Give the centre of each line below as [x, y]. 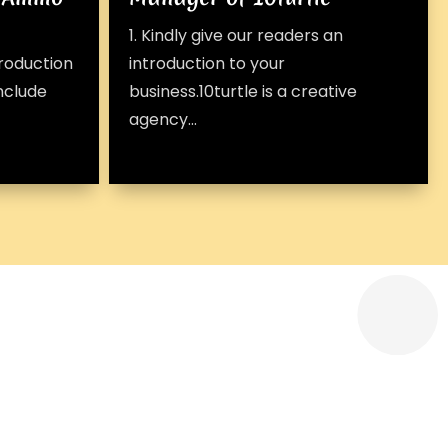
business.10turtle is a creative [243, 91]
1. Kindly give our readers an [236, 35]
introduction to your [207, 63]
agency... [163, 119]
